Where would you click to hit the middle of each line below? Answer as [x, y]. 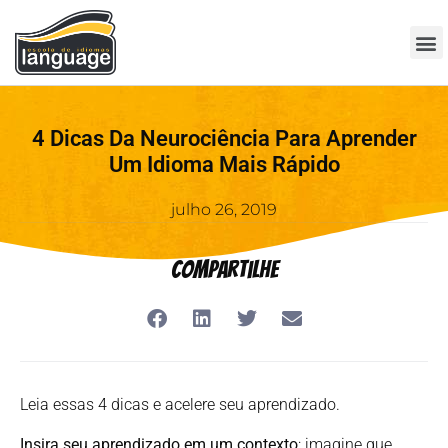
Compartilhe [224, 270]
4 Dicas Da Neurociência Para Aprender [224, 139]
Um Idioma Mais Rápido [224, 165]
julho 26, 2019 [224, 210]
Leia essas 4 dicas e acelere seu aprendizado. [180, 405]
